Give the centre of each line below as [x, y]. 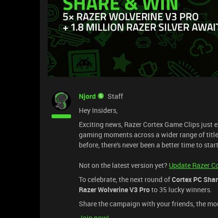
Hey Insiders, [98, 110]
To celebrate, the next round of [125, 180]
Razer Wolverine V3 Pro [114, 190]
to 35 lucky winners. [181, 190]
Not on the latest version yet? [124, 165]
